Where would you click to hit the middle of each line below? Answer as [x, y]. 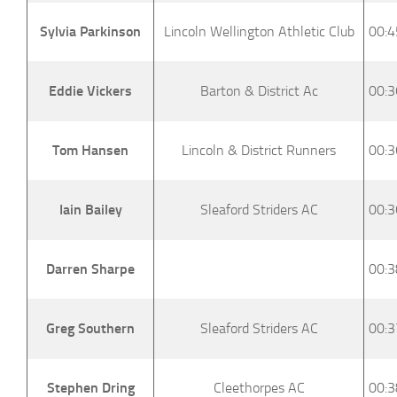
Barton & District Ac [259, 90]
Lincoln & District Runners [259, 150]
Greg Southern [90, 328]
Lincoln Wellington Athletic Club [259, 31]
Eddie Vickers [90, 90]
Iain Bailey [90, 209]
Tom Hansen [90, 150]
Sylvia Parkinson [90, 31]
